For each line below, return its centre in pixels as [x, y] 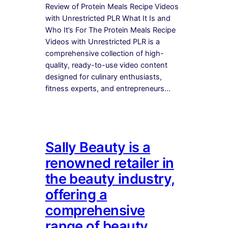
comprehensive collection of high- [104, 53]
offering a [76, 194]
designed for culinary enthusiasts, [103, 77]
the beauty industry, [110, 179]
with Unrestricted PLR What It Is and [108, 18]
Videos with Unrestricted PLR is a [102, 41]
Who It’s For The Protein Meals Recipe [110, 30]
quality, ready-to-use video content [106, 65]
